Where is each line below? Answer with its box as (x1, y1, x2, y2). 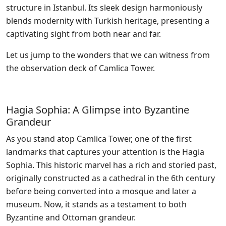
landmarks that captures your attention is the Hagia (6, 146, 204, 157)
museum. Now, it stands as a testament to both (6, 198, 187, 210)
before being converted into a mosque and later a (6, 185, 196, 197)
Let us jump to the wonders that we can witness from (6, 49, 210, 61)
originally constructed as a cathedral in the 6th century (6, 172, 215, 184)
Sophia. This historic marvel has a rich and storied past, (6, 159, 216, 171)
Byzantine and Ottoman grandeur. (6, 211, 136, 223)
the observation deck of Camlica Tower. (6, 62, 155, 74)
